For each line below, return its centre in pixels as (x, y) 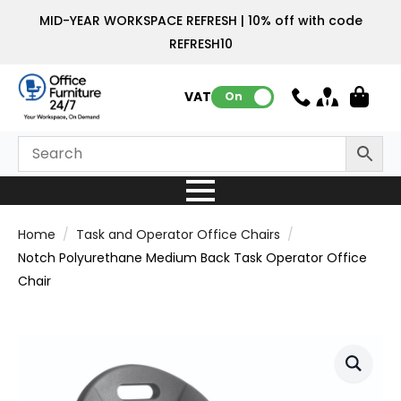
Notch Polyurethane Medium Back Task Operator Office (192, 257)
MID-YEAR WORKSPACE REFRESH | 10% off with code (200, 21)
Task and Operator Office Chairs (178, 234)
